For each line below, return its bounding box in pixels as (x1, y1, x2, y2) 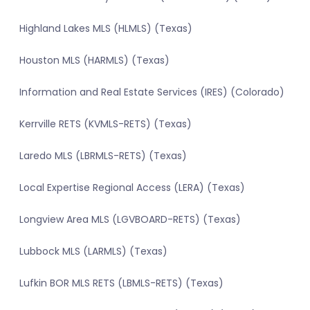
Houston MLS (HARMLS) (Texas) (19, 53, 170, 68)
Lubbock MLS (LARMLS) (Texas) (19, 244, 167, 259)
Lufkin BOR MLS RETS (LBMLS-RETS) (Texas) (19, 276, 224, 291)
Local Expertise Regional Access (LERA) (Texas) (19, 181, 245, 195)
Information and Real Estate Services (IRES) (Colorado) (19, 85, 284, 100)
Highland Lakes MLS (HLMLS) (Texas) (19, 21, 192, 36)
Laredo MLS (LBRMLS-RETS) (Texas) (19, 149, 187, 163)
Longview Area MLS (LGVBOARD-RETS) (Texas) (19, 212, 241, 227)
